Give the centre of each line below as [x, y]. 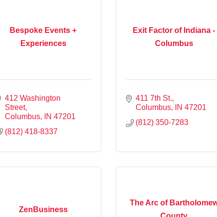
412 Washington [33, 98]
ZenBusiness [43, 209]
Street [15, 107]
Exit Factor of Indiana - [174, 31]
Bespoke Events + [43, 31]
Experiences [43, 44]
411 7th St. [154, 98]
